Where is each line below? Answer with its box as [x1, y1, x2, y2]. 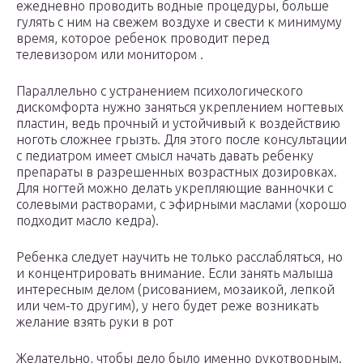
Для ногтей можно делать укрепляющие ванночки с [16, 181, 333, 196]
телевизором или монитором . [16, 47, 203, 62]
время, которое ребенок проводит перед [16, 31, 269, 46]
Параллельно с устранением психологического [16, 83, 303, 99]
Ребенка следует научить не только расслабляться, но [16, 250, 343, 265]
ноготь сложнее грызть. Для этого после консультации [16, 132, 347, 147]
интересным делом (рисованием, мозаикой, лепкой [16, 282, 335, 297]
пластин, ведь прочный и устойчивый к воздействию [16, 116, 340, 131]
